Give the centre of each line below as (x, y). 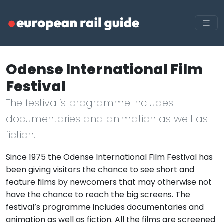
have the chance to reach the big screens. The (98, 194)
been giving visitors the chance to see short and (100, 169)
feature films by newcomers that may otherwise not (109, 182)
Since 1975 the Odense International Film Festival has (109, 157)
